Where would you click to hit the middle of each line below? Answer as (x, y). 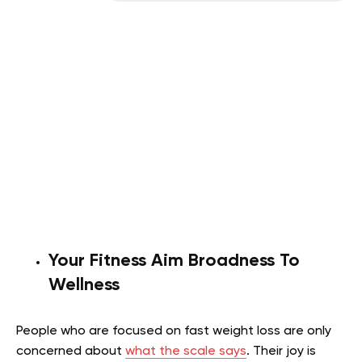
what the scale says (186, 351)
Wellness (84, 285)
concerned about (71, 351)
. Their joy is (281, 351)
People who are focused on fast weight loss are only (174, 331)
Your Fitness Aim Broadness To (174, 261)
